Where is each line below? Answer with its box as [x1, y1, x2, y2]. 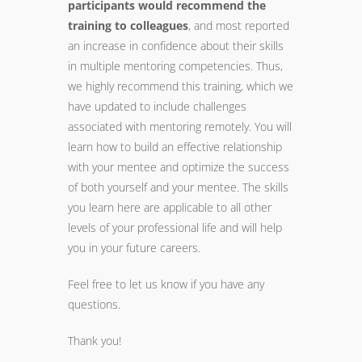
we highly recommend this [68, 78, 204, 94]
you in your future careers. [68, 240, 200, 255]
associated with [68, 119, 149, 134]
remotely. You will [201, 119, 292, 134]
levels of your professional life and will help [68, 220, 282, 235]
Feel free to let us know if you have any [68, 276, 264, 292]
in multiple [68, 58, 124, 74]
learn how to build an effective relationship [68, 139, 282, 154]
